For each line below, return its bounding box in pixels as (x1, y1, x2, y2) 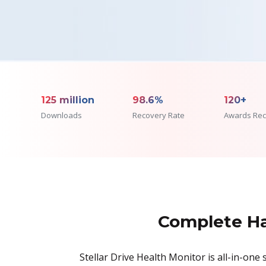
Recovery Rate (132, 109, 185, 121)
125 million (40, 94, 94, 106)
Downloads (40, 109, 82, 121)
